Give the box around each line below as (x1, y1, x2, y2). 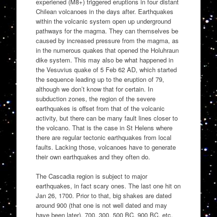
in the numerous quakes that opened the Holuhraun (35, 46, 179, 55)
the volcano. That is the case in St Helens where (35, 123, 172, 133)
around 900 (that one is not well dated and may (35, 200, 167, 210)
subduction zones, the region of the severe (35, 94, 155, 104)
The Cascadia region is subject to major (35, 171, 147, 181)
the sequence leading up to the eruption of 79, (35, 75, 164, 84)
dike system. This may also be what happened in (35, 55, 173, 65)
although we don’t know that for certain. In (35, 84, 153, 94)
